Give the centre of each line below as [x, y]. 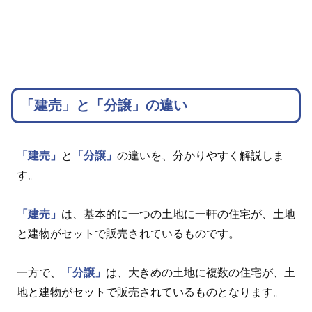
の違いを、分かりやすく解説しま [201, 156]
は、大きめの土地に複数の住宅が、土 [201, 273]
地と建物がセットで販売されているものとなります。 [150, 292]
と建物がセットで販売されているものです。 [128, 234]
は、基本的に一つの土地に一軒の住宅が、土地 [178, 214]
